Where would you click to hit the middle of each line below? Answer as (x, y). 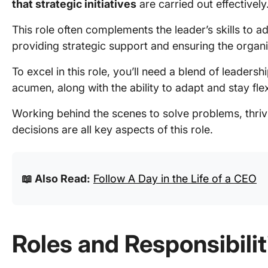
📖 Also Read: (56, 179)
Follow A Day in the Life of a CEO (175, 179)
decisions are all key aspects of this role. (114, 130)
